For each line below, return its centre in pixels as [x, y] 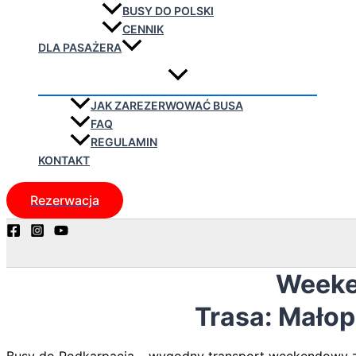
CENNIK [143, 29]
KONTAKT [64, 161]
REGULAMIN [124, 142]
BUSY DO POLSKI [168, 11]
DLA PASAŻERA [80, 48]
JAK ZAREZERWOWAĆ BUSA [167, 106]
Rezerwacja [65, 201]
